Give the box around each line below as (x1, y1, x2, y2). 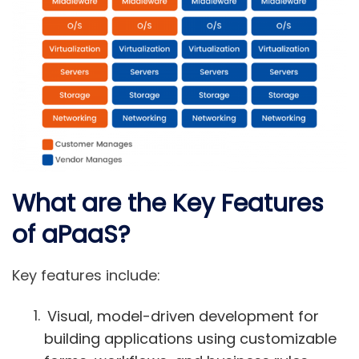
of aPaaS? (12, 218, 130, 252)
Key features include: (12, 265, 160, 286)
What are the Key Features (12, 187, 324, 221)
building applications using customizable (44, 328, 337, 349)
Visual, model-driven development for (46, 305, 319, 326)
